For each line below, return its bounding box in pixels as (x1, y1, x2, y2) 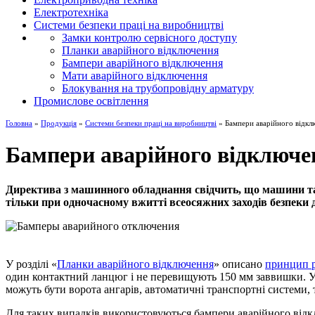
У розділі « (6, 257, 57, 270)
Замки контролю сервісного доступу (62, 31, 237, 44)
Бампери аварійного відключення (62, 56, 223, 69)
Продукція (41, 118, 77, 127)
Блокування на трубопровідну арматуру (62, 82, 254, 94)
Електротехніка (34, 6, 108, 18)
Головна (6, 118, 32, 127)
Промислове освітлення (34, 94, 148, 107)
